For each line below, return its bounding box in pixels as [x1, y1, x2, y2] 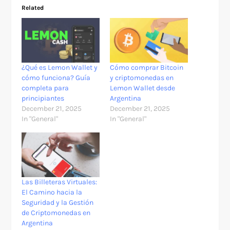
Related [22, 4, 44, 12]
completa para [22, 84, 69, 93]
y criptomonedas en [110, 73, 174, 83]
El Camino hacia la [22, 187, 83, 197]
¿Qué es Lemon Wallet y [22, 63, 98, 72]
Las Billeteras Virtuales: [22, 177, 98, 186]
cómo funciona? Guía [22, 73, 91, 83]
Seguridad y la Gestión [22, 198, 94, 207]
